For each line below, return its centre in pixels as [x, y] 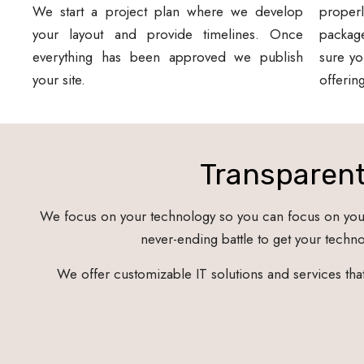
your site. [59, 80]
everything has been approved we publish [168, 57]
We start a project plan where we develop [168, 11]
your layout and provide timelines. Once [168, 34]
